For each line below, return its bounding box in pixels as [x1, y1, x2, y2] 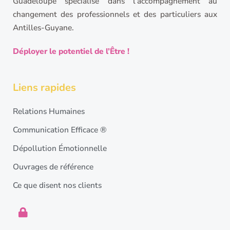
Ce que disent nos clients [13, 179, 102, 190]
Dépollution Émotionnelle [13, 142, 107, 154]
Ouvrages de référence [13, 161, 93, 172]
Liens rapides [13, 80, 76, 94]
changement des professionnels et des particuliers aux [13, 8, 217, 20]
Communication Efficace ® [13, 124, 107, 135]
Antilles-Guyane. [13, 22, 74, 33]
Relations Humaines [13, 105, 85, 117]
